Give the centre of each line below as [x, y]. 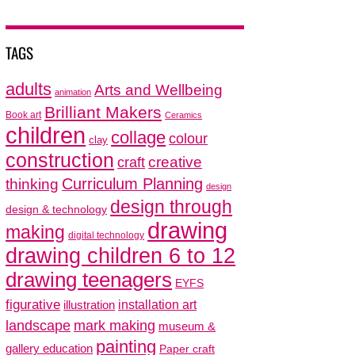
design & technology [57, 210]
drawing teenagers [89, 280]
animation [73, 92]
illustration [90, 305]
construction [60, 161]
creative [176, 162]
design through [172, 207]
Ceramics [184, 115]
